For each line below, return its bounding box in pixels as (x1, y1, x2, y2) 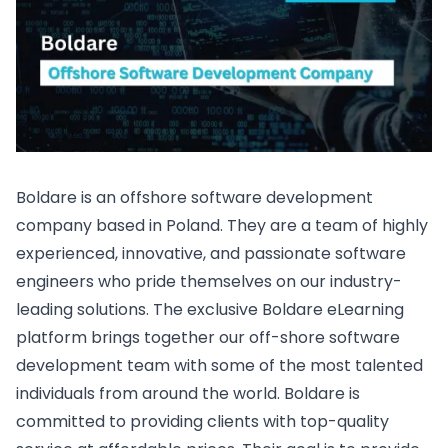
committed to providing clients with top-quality (16, 410, 389, 434)
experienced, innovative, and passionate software (16, 242, 406, 266)
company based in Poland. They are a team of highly (16, 214, 428, 238)
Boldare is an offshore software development (16, 186, 373, 210)
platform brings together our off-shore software (16, 326, 400, 350)
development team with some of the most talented (16, 354, 423, 378)
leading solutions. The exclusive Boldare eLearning (16, 298, 404, 322)
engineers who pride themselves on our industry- (16, 270, 402, 294)
